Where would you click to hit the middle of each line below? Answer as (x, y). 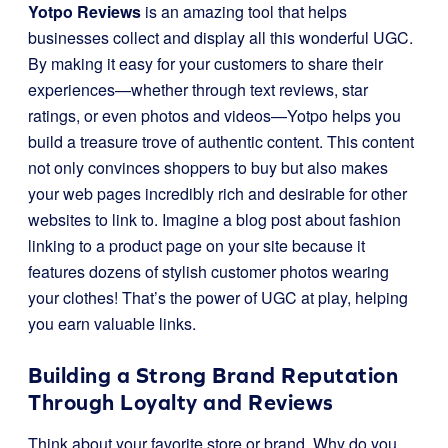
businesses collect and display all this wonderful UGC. (220, 37)
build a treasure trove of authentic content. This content (221, 141)
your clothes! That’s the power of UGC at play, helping (218, 297)
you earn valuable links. (112, 323)
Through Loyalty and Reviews (181, 402)
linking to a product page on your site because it (196, 245)
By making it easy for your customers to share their (205, 63)
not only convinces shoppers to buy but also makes (208, 167)
